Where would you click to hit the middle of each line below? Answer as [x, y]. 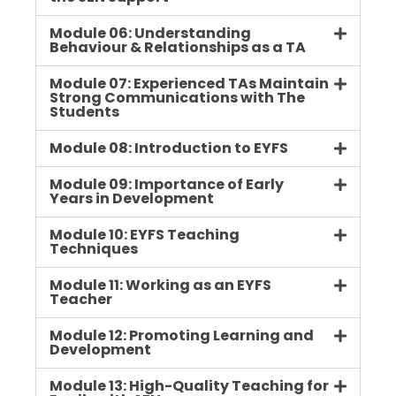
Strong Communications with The [177, 98]
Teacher [81, 300]
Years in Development [132, 199]
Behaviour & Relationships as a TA [178, 48]
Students [84, 112]
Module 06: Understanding [150, 34]
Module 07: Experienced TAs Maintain [189, 84]
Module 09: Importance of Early [167, 185]
